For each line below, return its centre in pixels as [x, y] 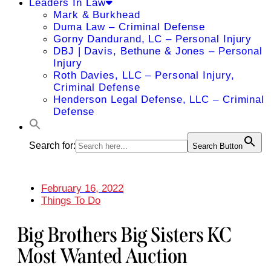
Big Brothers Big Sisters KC [125, 235]
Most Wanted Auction [102, 256]
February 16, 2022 [82, 188]
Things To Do [71, 201]
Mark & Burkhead [97, 15]
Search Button [217, 146]
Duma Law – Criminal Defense [129, 27]
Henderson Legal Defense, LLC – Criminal [159, 100]
